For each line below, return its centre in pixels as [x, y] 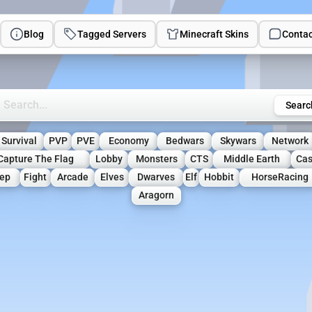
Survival [19, 141]
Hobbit [219, 178]
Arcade [73, 178]
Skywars [238, 141]
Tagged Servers [112, 34]
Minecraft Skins [214, 34]
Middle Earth [252, 159]
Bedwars [185, 141]
